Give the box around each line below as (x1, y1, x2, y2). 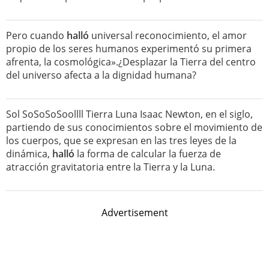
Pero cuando (6, 29, 67, 42)
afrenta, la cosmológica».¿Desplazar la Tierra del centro (6, 55, 256, 68)
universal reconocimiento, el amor (89, 29, 247, 42)
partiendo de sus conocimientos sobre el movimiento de (6, 121, 262, 134)
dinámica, (6, 147, 52, 160)
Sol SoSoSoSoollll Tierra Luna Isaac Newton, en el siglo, (6, 107, 253, 121)
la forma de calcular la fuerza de (74, 147, 221, 160)
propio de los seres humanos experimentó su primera (6, 42, 252, 55)
